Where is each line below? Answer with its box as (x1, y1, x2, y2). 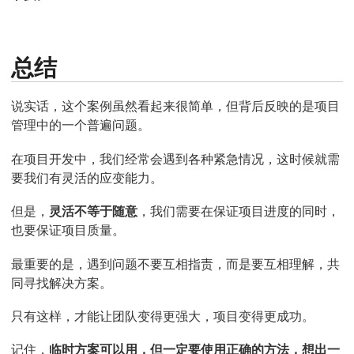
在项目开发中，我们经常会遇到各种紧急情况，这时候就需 (11, 150, 340, 167)
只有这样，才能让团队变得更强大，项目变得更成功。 (11, 307, 314, 324)
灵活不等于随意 (49, 203, 137, 220)
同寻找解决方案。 (11, 274, 112, 291)
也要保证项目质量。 (11, 222, 125, 239)
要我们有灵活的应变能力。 (11, 169, 163, 186)
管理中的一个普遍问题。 (11, 117, 150, 134)
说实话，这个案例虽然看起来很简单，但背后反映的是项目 (11, 98, 340, 115)
